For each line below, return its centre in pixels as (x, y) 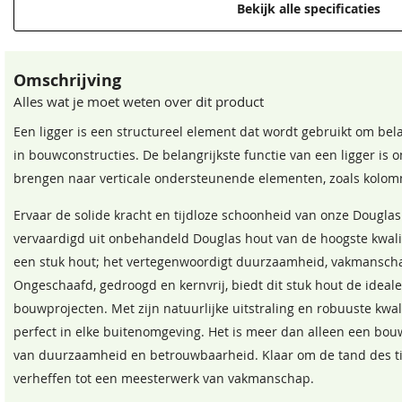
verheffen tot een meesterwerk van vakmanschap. (164, 379)
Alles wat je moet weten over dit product (139, 101)
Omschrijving (67, 80)
